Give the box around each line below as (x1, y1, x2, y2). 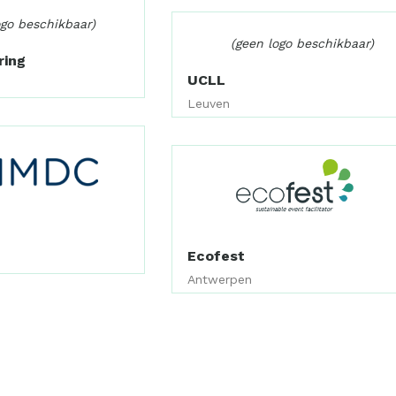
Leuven (187, 96, 231, 111)
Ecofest (187, 247, 246, 264)
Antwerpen (187, 271, 253, 286)
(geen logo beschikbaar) (230, 36, 374, 51)
